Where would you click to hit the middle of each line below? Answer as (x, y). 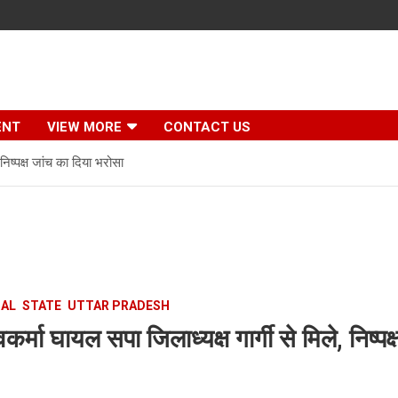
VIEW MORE (84, 127)
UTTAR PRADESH (119, 306)
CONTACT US (207, 127)
